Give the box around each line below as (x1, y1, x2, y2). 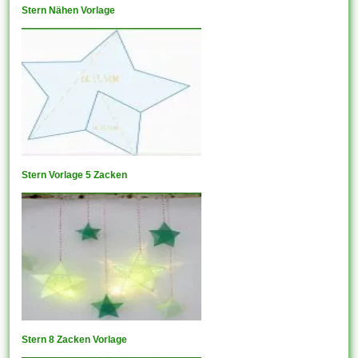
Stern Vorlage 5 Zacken (22, 169, 128, 181)
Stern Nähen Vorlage (22, 4, 116, 16)
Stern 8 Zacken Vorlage (22, 333, 128, 345)
